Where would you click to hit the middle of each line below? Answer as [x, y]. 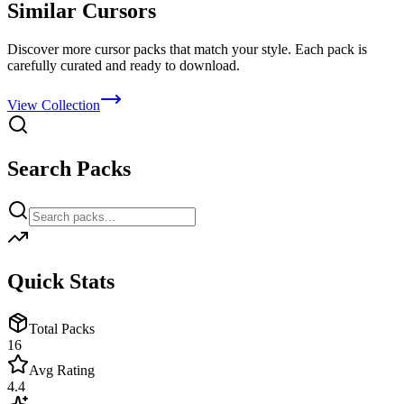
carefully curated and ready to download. [124, 65]
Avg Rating [62, 370]
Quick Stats [61, 281]
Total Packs [62, 328]
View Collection [54, 105]
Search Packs [69, 168]
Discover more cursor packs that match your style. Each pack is [187, 49]
